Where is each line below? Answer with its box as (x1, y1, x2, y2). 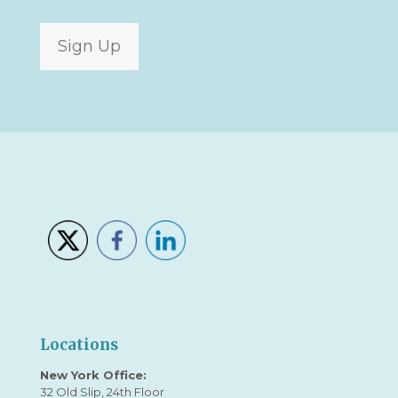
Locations (40, 335, 118, 355)
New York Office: (40, 368, 147, 383)
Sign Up (58, 36, 121, 57)
